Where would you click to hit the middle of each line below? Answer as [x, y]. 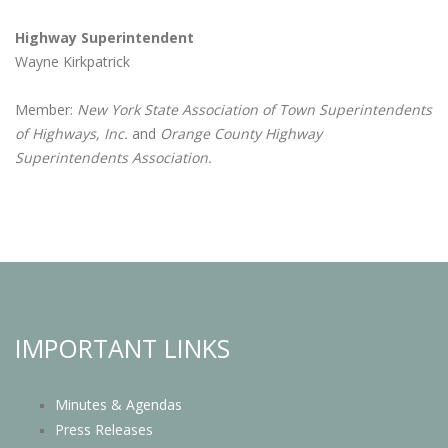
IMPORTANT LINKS [122, 348]
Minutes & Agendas [118, 405]
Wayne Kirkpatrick [72, 62]
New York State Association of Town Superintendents [254, 110]
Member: [46, 110]
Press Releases [104, 430]
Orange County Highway [241, 134]
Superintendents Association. [115, 158]
